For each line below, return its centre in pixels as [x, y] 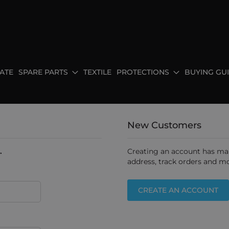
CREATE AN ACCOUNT [178, 190]
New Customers [164, 125]
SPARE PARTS [43, 72]
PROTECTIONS [143, 72]
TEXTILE [98, 72]
